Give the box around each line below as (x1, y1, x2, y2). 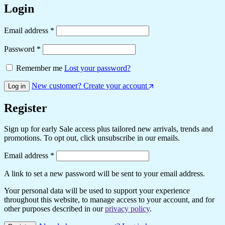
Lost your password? (64, 63, 131, 72)
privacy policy (105, 204, 150, 213)
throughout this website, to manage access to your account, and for (4, 195, 214, 204)
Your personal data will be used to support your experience (4, 186, 190, 195)
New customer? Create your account (32, 81, 147, 90)
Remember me (16, 63, 62, 72)
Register (4, 101, 47, 115)
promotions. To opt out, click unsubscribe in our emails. (4, 134, 180, 143)
